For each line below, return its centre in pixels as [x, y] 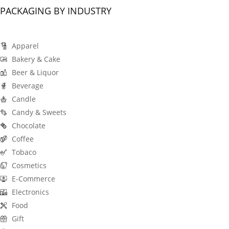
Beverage [27, 85]
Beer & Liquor [35, 72]
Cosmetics [29, 165]
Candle [24, 99]
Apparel [25, 45]
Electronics [30, 192]
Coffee [22, 139]
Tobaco [24, 152]
